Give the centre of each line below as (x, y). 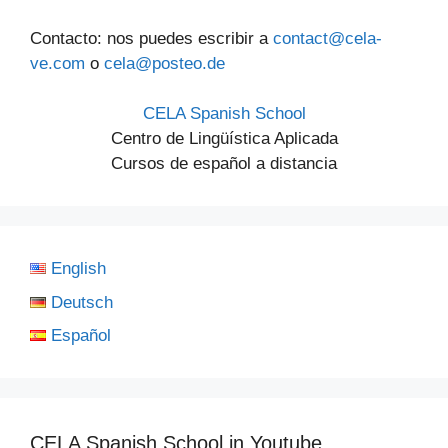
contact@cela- (327, 38)
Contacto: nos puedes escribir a (151, 38)
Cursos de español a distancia (224, 163)
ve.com (57, 63)
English (79, 268)
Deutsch (82, 302)
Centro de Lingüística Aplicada (224, 138)
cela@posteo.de (164, 63)
